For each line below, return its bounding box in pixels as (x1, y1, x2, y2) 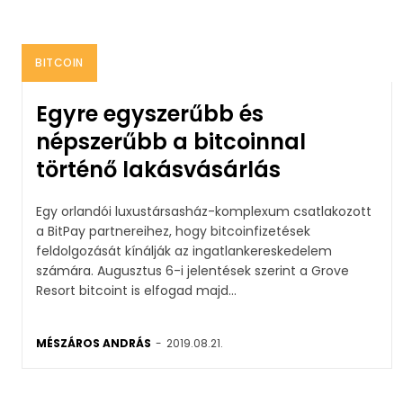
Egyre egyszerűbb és (36, 98, 264, 129)
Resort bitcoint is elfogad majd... (36, 281, 237, 300)
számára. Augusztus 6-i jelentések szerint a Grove (36, 261, 97, 280)
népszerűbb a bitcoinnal (36, 126, 306, 157)
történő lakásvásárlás (36, 154, 281, 184)
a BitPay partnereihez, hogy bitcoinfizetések (36, 221, 310, 240)
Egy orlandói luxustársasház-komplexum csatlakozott (36, 201, 372, 220)
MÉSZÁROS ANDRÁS (36, 335, 151, 351)
